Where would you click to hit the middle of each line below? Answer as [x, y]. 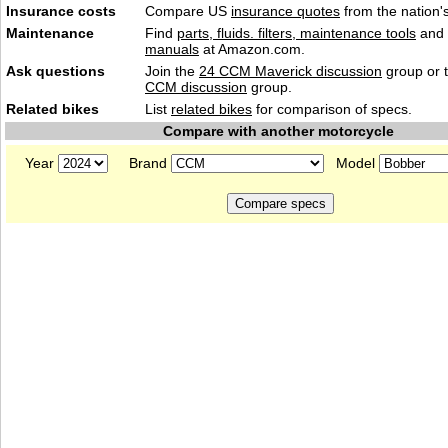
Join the [172, 71]
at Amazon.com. [252, 49]
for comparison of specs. [332, 109]
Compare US [188, 11]
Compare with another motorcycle [278, 131]
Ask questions [55, 71]
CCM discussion [196, 87]
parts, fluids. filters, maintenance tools [296, 33]
